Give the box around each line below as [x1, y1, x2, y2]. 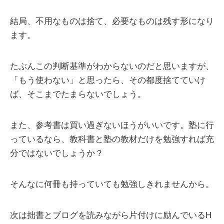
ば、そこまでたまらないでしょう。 [10, 89, 146, 99]
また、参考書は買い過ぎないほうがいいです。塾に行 [10, 120, 214, 130]
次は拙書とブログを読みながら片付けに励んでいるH [10, 210, 211, 220]
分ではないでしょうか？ [10, 148, 103, 158]
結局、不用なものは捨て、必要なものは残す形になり [10, 16, 214, 26]
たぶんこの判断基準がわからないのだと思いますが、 [10, 61, 214, 71]
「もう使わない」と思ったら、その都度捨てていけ [10, 75, 205, 85]
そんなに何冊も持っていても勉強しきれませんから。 [10, 179, 214, 189]
